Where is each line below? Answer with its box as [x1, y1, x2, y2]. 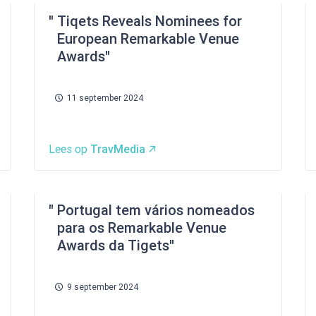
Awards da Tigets [57, 237, 169, 254]
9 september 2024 [67, 282, 138, 292]
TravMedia [90, 142, 145, 156]
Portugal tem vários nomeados [57, 202, 255, 219]
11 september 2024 [67, 93, 143, 103]
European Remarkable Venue [57, 30, 239, 47]
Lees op [49, 142, 90, 156]
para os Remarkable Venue [57, 219, 226, 236]
